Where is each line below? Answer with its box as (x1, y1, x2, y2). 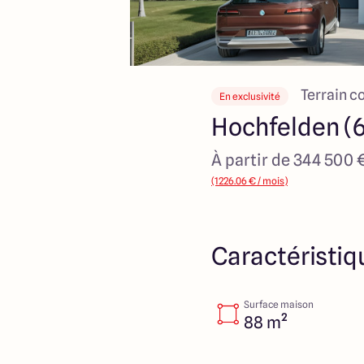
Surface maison (244, 298, 314, 310)
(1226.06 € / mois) (211, 175, 288, 187)
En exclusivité (219, 90, 280, 102)
